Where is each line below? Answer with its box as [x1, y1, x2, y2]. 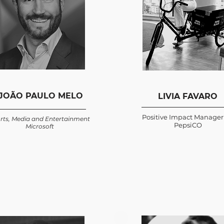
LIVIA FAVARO [158, 91, 217, 101]
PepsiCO [173, 121, 202, 129]
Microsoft [25, 122, 54, 130]
